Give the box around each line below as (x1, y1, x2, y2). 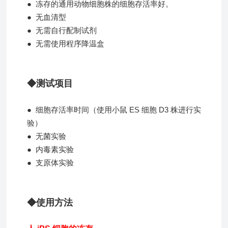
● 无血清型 (27, 12, 67, 21)
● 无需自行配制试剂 (27, 25, 97, 35)
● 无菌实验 (27, 131, 67, 140)
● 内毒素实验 (27, 145, 74, 154)
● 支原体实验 (27, 158, 74, 167)
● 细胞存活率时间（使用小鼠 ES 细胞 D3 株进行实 (27, 105, 202, 114)
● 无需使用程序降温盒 (27, 39, 105, 48)
